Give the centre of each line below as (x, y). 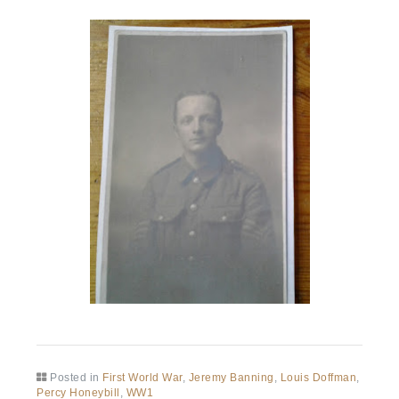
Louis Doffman (318, 377)
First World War (142, 377)
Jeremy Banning (231, 377)
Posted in (77, 377)
